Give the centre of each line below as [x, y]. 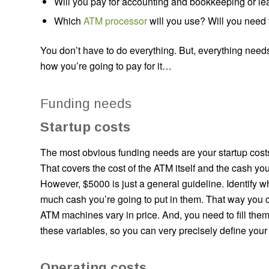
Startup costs [85, 127]
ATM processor [115, 21]
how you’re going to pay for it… [106, 66]
